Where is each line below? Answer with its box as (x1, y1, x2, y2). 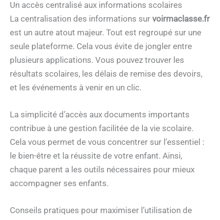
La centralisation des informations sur (10, 13, 152, 24)
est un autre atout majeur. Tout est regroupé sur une (10, 27, 201, 37)
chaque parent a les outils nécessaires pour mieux (10, 165, 194, 175)
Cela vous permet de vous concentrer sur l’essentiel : (10, 137, 204, 147)
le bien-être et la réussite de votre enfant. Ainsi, (10, 151, 182, 161)
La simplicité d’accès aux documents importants (10, 110, 190, 120)
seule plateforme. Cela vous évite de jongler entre (10, 41, 192, 51)
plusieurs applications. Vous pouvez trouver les (10, 55, 184, 65)
